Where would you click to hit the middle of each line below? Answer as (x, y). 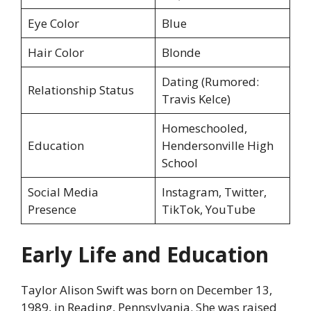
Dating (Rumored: (210, 82)
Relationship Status (81, 90)
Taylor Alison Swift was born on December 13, (146, 289)
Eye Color (53, 24)
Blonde (181, 53)
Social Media (63, 192)
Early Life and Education (145, 254)
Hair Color (56, 53)
